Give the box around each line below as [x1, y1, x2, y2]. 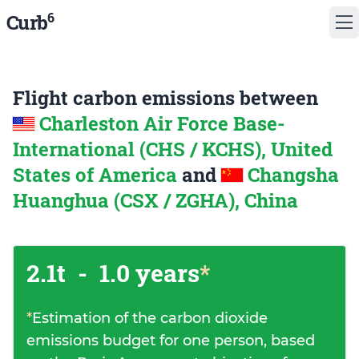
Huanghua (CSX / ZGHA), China [13, 188, 298, 213]
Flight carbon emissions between [13, 85, 318, 111]
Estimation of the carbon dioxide [32, 309, 268, 327]
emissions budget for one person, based [26, 332, 315, 349]
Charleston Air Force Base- [39, 111, 285, 136]
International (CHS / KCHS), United [13, 136, 333, 162]
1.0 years [94, 257, 200, 288]
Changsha [248, 162, 339, 188]
